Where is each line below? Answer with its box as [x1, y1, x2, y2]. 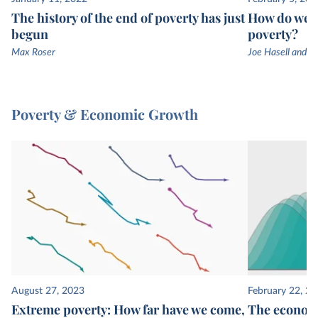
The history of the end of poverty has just [11, 9, 245, 27]
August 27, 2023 [11, 286, 84, 297]
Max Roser [11, 48, 55, 58]
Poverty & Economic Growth [11, 104, 198, 124]
